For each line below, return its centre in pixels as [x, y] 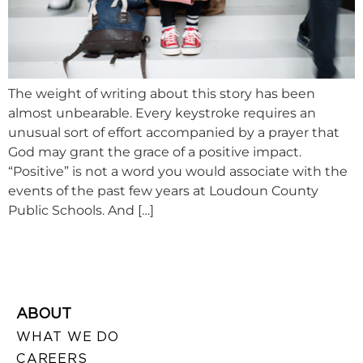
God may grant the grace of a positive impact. [155, 152]
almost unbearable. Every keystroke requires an [162, 113]
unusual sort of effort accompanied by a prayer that [174, 132]
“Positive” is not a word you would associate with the [178, 171]
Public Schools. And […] [81, 210]
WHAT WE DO [68, 337]
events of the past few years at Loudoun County [163, 190]
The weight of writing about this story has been [162, 93]
